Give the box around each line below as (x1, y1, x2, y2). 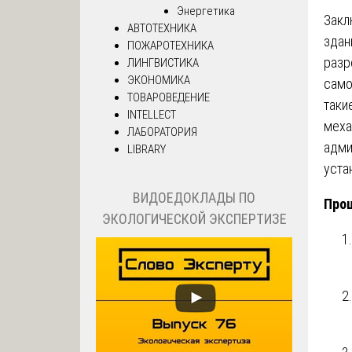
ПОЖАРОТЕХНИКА (127, 38, 214, 53)
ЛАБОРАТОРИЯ (127, 124, 197, 139)
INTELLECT (127, 107, 176, 122)
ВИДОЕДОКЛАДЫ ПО (133, 189, 255, 207)
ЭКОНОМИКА (127, 72, 190, 87)
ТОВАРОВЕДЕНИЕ (127, 90, 210, 104)
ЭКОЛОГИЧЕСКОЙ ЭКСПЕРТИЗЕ (101, 211, 287, 228)
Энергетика (176, 3, 235, 18)
